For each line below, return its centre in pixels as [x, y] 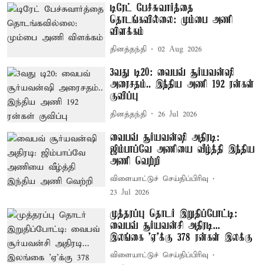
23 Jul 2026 [130, 192]
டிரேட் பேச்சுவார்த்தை [152, 8]
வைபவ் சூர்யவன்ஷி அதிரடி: [165, 138]
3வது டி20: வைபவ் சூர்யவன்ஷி [172, 73]
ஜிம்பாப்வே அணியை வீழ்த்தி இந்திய [183, 149]
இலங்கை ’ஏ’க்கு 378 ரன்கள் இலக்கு [182, 237]
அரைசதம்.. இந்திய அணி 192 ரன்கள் [182, 85]
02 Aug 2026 [180, 49]
